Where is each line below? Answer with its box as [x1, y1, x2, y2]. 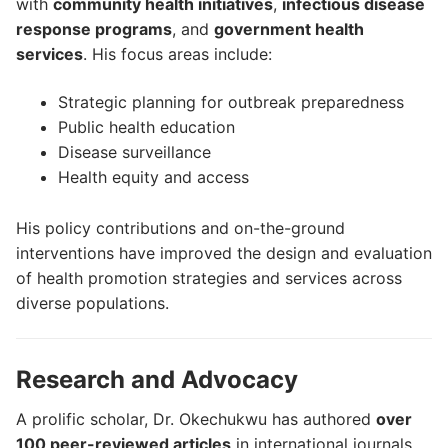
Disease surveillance [57, 141, 211, 162]
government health [214, 19, 364, 40]
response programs [16, 19, 172, 40]
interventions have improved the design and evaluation [16, 242, 432, 263]
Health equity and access [57, 166, 249, 187]
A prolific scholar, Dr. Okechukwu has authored [16, 409, 376, 430]
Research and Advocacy [16, 365, 298, 395]
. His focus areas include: [83, 44, 272, 65]
